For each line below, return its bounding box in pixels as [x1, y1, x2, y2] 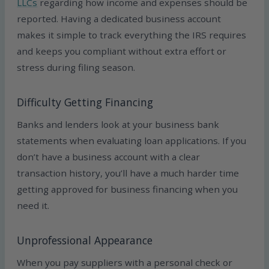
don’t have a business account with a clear [17, 151, 201, 163]
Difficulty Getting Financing [17, 94, 154, 109]
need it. [17, 199, 50, 212]
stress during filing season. [17, 61, 136, 74]
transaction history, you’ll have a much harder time [17, 167, 240, 180]
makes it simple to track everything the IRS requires [17, 29, 247, 41]
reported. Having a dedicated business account [17, 13, 222, 25]
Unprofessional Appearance [17, 232, 153, 247]
